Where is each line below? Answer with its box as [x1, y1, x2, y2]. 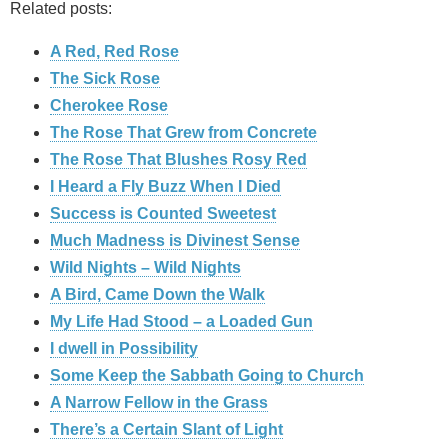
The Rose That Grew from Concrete [50, 124, 317, 142]
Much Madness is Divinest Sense [50, 232, 300, 250]
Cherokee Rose [50, 97, 168, 115]
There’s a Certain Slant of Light [50, 421, 283, 439]
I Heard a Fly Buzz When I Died [50, 178, 281, 196]
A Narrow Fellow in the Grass [50, 394, 268, 412]
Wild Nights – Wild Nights [50, 259, 241, 277]
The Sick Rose [50, 70, 160, 88]
